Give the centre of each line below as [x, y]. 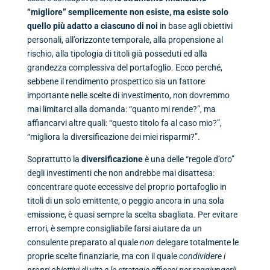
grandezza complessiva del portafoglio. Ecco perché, [124, 68]
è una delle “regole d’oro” [188, 159]
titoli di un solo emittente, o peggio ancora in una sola [125, 201]
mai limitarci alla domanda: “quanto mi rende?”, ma [121, 109]
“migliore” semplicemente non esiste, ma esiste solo [127, 12]
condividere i [202, 256]
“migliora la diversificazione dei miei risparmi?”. [113, 137]
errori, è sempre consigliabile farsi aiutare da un [114, 229]
